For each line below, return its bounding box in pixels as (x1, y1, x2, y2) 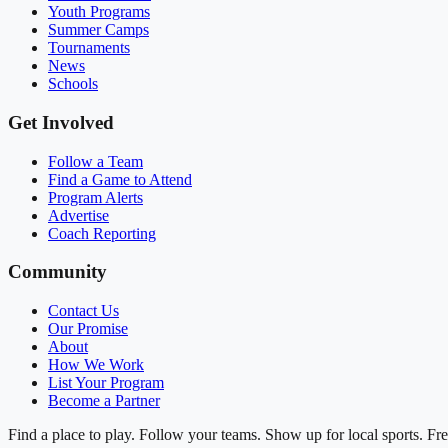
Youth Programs (48, 3, 150, 21)
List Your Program (48, 373, 164, 391)
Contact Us (48, 301, 119, 319)
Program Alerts (48, 188, 143, 206)
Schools (48, 75, 98, 93)
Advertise (48, 206, 109, 224)
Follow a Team (48, 152, 143, 170)
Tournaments (48, 39, 130, 57)
